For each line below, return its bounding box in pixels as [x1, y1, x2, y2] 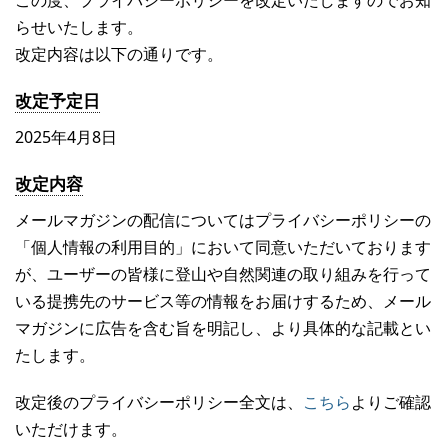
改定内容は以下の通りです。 [15, 42, 223, 65]
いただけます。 [15, 417, 127, 440]
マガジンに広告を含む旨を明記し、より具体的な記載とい [15, 316, 431, 339]
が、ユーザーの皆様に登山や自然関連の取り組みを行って [15, 262, 431, 285]
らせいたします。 [15, 15, 143, 38]
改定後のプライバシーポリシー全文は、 [15, 390, 303, 413]
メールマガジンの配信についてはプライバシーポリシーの [15, 208, 431, 231]
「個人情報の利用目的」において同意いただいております [15, 235, 431, 258]
